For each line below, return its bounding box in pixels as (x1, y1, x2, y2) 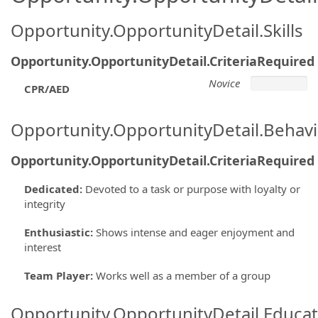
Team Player (23, 268, 90, 283)
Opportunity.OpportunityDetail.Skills (11, 18, 303, 42)
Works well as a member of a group (95, 268, 270, 283)
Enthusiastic (23, 224, 90, 239)
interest (23, 239, 61, 254)
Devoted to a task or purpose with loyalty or (84, 181, 300, 196)
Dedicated (23, 181, 79, 196)
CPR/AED (23, 82, 70, 96)
